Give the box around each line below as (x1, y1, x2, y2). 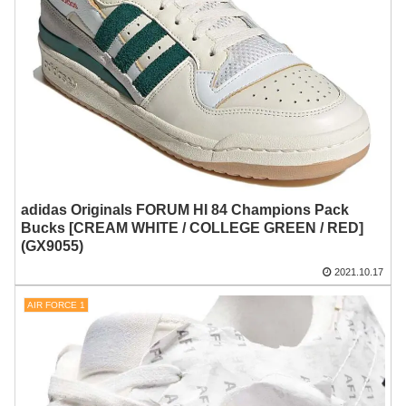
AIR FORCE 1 (26, 300, 85, 311)
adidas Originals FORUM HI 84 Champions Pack (21, 201, 350, 217)
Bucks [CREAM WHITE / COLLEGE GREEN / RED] (21, 219, 364, 236)
